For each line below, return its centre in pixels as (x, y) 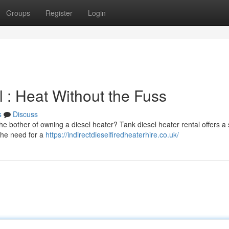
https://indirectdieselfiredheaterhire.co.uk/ (112, 134)
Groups (18, 13)
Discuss (25, 114)
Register (59, 13)
